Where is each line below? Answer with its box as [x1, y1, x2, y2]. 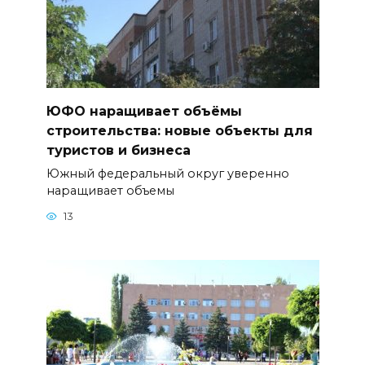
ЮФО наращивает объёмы [46, 103, 242, 119]
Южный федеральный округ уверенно [46, 165, 289, 181]
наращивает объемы [46, 182, 174, 198]
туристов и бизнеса [46, 142, 191, 158]
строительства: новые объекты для [46, 122, 313, 139]
